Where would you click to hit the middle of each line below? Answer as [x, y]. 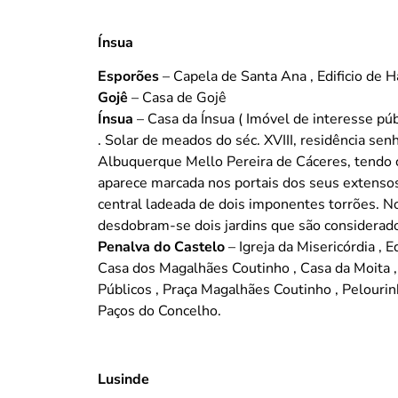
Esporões [128, 77]
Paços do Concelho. [159, 311]
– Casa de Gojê [177, 98]
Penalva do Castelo [161, 247]
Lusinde [123, 380]
